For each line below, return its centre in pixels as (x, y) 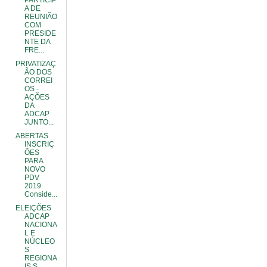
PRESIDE (40, 33)
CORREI (38, 80)
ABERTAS (32, 136)
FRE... (34, 50)
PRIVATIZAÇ (35, 64)
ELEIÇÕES (33, 208)
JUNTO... (39, 122)
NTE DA (37, 42)
